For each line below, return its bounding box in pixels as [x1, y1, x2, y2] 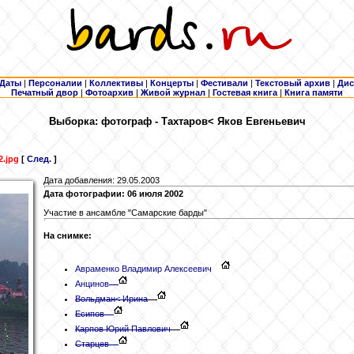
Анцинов [75, 279, 109, 288]
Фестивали [201, 78, 248, 88]
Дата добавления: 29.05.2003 [43, 175, 160, 186]
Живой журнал [141, 88, 205, 97]
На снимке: [43, 231, 92, 241]
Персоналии [28, 78, 82, 88]
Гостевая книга [213, 88, 277, 97]
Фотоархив [85, 88, 134, 97]
